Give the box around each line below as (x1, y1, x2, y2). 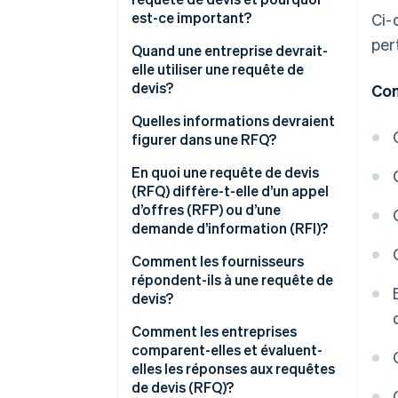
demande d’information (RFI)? (131, 219, 328, 238)
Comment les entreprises (131, 322, 297, 341)
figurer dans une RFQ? (131, 130, 276, 149)
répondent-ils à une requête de (131, 270, 333, 290)
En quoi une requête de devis (131, 163, 319, 182)
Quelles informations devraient (131, 111, 335, 131)
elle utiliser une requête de (131, 60, 304, 79)
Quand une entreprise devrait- (131, 41, 328, 60)
